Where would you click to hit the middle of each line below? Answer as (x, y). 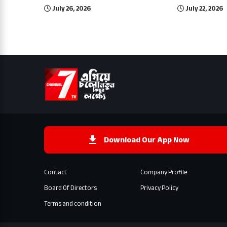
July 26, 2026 (71, 9)
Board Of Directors (70, 188)
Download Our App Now (146, 140)
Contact (55, 172)
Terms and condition (73, 203)
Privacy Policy (159, 188)
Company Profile (164, 172)
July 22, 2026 (204, 9)
